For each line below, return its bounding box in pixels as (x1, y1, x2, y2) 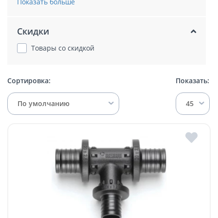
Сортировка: (7, 76, 51, 86)
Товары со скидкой (31, 43, 94, 53)
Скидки (17, 25, 49, 37)
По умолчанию (18, 98, 70, 108)
